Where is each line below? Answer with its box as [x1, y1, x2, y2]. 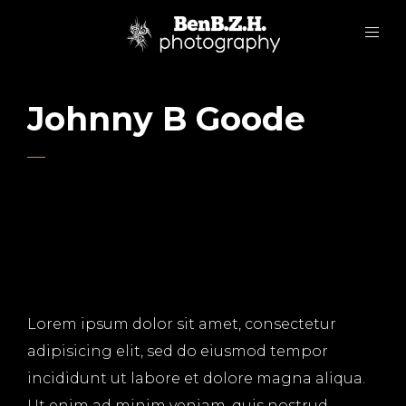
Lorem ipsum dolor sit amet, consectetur [27, 315, 336, 333]
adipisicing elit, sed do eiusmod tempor [27, 343, 328, 360]
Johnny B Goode [27, 99, 305, 139]
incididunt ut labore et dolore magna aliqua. [27, 370, 365, 387]
